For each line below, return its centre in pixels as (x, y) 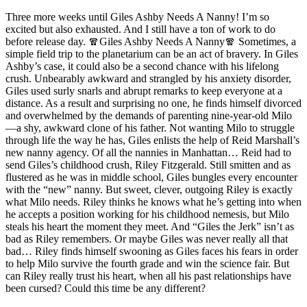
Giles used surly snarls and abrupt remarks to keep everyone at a (144, 91)
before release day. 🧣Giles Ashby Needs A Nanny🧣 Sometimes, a (151, 41)
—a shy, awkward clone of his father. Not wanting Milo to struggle (150, 128)
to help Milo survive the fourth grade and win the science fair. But (147, 263)
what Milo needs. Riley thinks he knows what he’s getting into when (153, 202)
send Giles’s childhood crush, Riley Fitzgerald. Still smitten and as (148, 165)
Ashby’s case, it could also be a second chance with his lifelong (142, 66)
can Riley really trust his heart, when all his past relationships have (148, 276)
